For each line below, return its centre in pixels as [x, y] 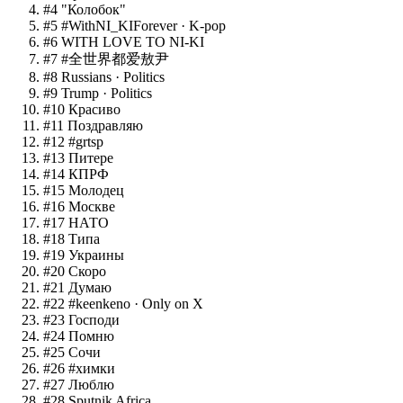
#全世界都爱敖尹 [115, 58]
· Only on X [167, 303]
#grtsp [86, 141]
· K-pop [201, 25]
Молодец [96, 190]
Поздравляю [105, 125]
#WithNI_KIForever [119, 25]
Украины [96, 255]
